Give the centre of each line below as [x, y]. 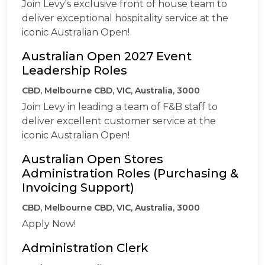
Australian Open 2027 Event [107, 56]
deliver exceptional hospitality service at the [125, 18]
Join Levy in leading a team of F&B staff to [120, 106]
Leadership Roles [76, 70]
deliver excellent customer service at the [119, 121]
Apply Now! [49, 224]
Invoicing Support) [78, 187]
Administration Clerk [85, 248]
